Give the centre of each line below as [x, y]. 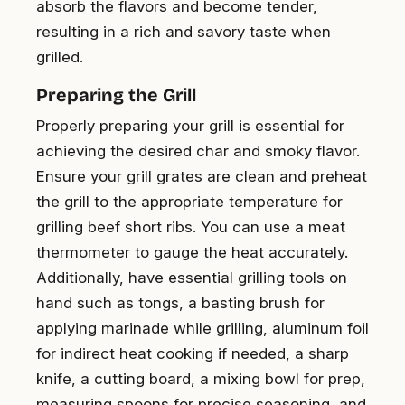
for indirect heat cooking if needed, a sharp [193, 353]
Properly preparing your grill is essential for [190, 125]
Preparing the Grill [117, 94]
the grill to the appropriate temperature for [189, 201]
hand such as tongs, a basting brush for [180, 302]
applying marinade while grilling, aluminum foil [202, 328]
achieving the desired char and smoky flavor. [198, 151]
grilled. [60, 57]
